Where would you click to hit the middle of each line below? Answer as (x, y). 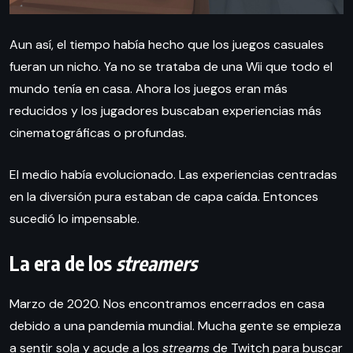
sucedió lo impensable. (74, 219)
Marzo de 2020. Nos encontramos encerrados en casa (167, 304)
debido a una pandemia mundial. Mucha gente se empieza (175, 326)
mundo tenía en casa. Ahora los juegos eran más (149, 89)
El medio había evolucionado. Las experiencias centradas (173, 175)
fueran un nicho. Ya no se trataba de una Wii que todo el (171, 67)
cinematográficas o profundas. (98, 133)
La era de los (63, 264)
